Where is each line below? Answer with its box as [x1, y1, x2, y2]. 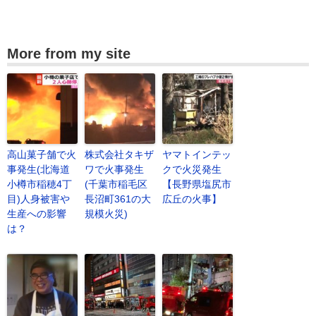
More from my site [7, 46, 130, 61]
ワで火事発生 [85, 164, 144, 175]
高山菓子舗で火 [7, 149, 76, 160]
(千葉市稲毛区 [85, 178, 147, 190]
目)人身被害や [7, 193, 70, 205]
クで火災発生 [162, 164, 221, 175]
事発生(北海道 [7, 164, 70, 175]
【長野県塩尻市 [162, 178, 231, 190]
